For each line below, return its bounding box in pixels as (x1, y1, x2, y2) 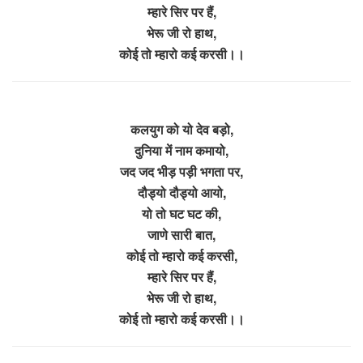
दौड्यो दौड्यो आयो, (137, 182, 226, 202)
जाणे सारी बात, (147, 224, 216, 244)
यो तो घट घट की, (142, 203, 221, 223)
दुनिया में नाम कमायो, (135, 140, 228, 160)
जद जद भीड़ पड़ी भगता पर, (120, 161, 243, 181)
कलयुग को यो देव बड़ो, (130, 119, 233, 139)
